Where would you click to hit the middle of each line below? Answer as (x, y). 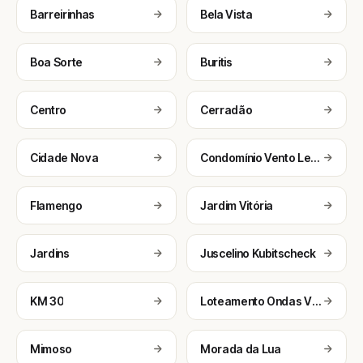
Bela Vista (226, 14)
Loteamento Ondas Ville (316, 301)
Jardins (50, 253)
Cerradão (226, 110)
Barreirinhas (62, 14)
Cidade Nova (64, 158)
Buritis (216, 62)
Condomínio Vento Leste (315, 158)
